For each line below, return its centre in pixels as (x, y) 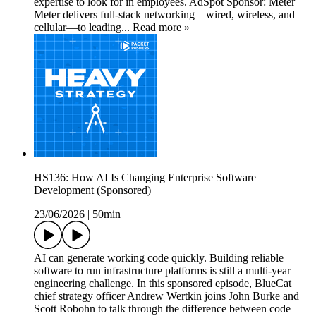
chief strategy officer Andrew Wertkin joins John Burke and (166, 296)
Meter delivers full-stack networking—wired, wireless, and (164, 15)
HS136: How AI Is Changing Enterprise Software (145, 178)
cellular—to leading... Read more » (112, 28)
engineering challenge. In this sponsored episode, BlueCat (163, 284)
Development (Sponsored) (92, 190)
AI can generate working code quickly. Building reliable (159, 258)
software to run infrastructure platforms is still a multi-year (162, 271)
